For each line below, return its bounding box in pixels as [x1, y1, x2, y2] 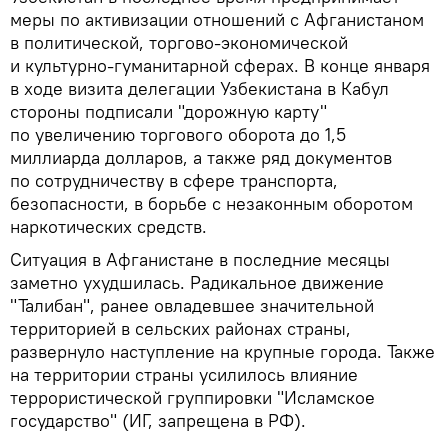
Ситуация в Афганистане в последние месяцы [10, 248, 390, 272]
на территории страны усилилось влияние [10, 363, 358, 387]
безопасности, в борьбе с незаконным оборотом [10, 192, 413, 216]
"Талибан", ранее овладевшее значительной [10, 294, 374, 318]
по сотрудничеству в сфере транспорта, [10, 169, 338, 193]
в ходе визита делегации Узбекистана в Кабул [10, 77, 389, 101]
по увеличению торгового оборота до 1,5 [10, 123, 346, 147]
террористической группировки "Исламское [10, 386, 375, 410]
